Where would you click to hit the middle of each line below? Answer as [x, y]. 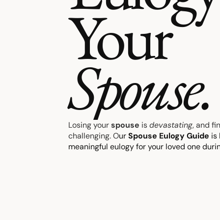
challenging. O [94, 136]
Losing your [89, 125]
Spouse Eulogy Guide [169, 136]
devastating [171, 125]
